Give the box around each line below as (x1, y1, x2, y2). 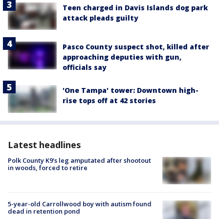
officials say (63, 63, 107, 72)
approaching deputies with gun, (63, 52, 181, 62)
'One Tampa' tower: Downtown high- (63, 86, 198, 95)
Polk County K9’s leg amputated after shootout (8, 155, 151, 165)
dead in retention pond (8, 206, 80, 216)
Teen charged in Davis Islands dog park (63, 3, 208, 13)
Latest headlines (8, 138, 81, 151)
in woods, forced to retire (8, 163, 88, 172)
